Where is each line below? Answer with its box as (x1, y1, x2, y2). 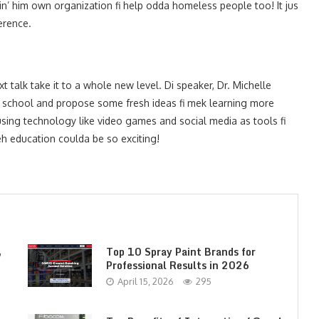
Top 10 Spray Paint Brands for (105, 243, 256, 260)
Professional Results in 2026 (105, 256, 250, 273)
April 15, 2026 (117, 275, 174, 287)
